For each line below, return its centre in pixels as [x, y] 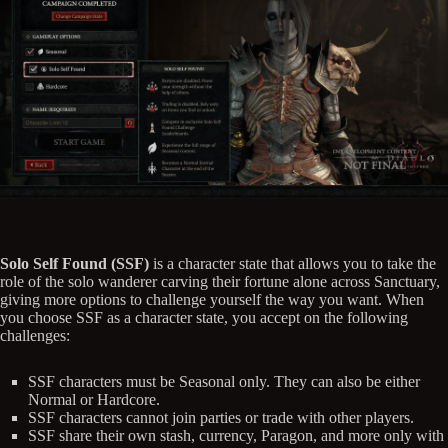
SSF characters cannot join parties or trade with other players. [221, 417]
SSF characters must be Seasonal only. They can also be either [224, 381]
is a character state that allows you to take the [292, 263]
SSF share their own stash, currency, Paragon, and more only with [236, 435]
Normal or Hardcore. [94, 399]
